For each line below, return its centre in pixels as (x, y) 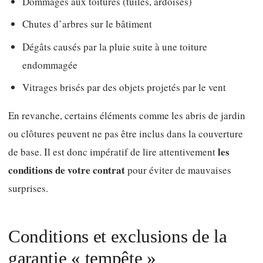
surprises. (28, 188)
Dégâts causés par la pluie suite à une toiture (115, 46)
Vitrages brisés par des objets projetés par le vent (124, 87)
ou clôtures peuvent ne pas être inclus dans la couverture (126, 134)
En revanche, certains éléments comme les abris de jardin (127, 116)
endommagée (50, 65)
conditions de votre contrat (67, 170)
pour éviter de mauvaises (178, 170)
